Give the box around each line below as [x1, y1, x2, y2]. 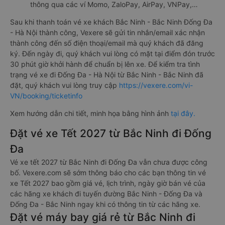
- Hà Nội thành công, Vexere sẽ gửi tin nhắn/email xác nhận [10, 28, 205, 37]
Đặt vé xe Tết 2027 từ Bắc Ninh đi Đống [10, 127, 211, 140]
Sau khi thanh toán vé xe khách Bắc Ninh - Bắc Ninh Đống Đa [10, 18, 212, 26]
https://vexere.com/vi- [119, 81, 193, 89]
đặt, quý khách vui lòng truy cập [10, 81, 119, 89]
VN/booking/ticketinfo [10, 91, 82, 100]
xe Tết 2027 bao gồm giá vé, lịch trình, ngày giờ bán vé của [10, 179, 205, 187]
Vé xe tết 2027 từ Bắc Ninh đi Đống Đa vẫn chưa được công [10, 158, 207, 166]
